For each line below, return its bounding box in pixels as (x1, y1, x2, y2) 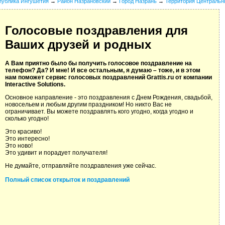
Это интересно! (5, 135, 50, 143)
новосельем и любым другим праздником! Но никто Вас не (5, 101, 172, 108)
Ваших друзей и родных (5, 38, 151, 52)
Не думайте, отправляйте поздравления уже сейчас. (5, 162, 156, 170)
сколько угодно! (5, 115, 49, 123)
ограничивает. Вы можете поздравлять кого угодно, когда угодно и (5, 108, 193, 116)
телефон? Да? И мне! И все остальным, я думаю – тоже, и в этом (5, 67, 200, 74)
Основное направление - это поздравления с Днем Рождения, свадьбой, (5, 94, 212, 101)
